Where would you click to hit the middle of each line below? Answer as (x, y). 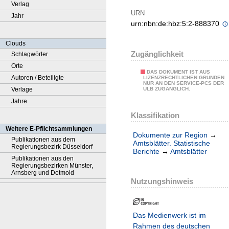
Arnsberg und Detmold (43, 173)
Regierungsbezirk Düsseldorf (52, 147)
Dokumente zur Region (170, 135)
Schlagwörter (30, 54)
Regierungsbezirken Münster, (52, 166)
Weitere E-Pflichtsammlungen (49, 129)
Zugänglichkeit (157, 54)
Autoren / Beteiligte (38, 78)
